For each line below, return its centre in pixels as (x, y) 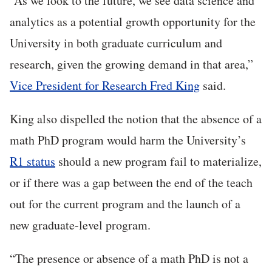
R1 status (32, 161)
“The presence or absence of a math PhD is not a (129, 259)
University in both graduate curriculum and (116, 43)
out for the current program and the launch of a (125, 204)
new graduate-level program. (80, 225)
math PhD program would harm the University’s (128, 140)
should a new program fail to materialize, (158, 161)
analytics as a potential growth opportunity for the (133, 22)
